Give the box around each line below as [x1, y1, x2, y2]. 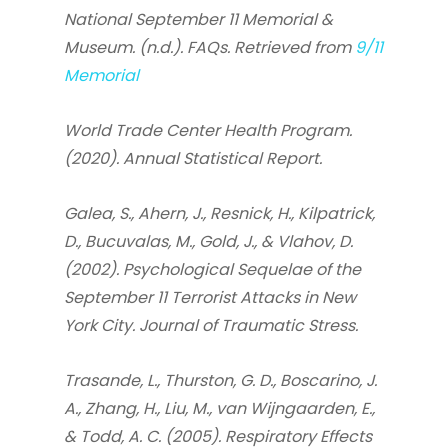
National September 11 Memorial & [64, 8, 333, 32]
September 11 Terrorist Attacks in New [64, 286, 356, 310]
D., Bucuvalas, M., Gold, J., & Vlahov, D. [64, 230, 353, 254]
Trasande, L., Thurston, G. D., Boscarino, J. [64, 369, 377, 393]
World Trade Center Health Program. [64, 119, 352, 143]
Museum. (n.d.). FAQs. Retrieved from [64, 36, 355, 60]
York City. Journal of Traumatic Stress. [64, 314, 358, 338]
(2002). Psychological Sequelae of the [64, 258, 361, 282]
